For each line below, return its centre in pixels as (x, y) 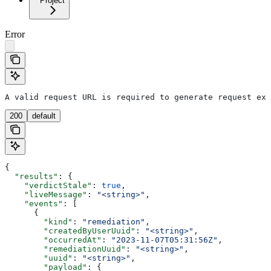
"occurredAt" (53, 240)
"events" (34, 204)
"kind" (39, 222)
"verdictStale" (48, 186)
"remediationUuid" (65, 249)
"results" (31, 177)
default (44, 116)
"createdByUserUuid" (70, 231)
